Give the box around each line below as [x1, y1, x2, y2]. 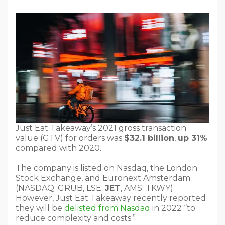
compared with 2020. [16, 143, 101, 153]
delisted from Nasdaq [64, 203, 150, 213]
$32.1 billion [124, 133, 174, 143]
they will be [16, 203, 64, 213]
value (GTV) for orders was [16, 133, 124, 143]
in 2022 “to [150, 203, 195, 213]
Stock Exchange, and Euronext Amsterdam [16, 173, 190, 183]
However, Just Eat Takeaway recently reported [16, 193, 206, 203]
